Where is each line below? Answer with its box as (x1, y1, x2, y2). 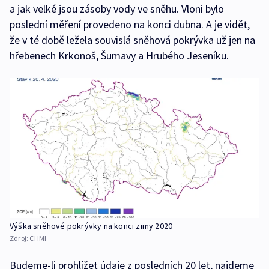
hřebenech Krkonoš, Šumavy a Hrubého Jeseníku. (10, 48, 229, 62)
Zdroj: (10, 233, 30, 243)
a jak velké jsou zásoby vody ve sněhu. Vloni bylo (10, 1, 224, 16)
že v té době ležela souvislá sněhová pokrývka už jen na (10, 32, 255, 47)
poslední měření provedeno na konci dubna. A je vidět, (10, 17, 250, 31)
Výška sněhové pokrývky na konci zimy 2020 (10, 220, 173, 231)
